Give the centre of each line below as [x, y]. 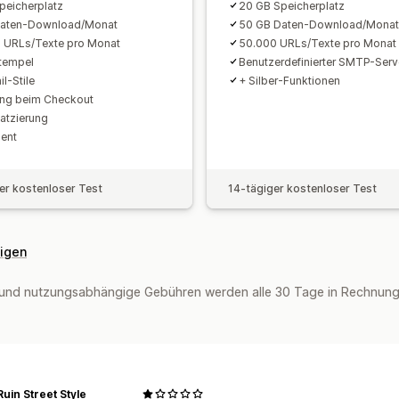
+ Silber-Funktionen [289, 80]
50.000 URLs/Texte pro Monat [318, 43]
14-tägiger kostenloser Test [302, 188]
